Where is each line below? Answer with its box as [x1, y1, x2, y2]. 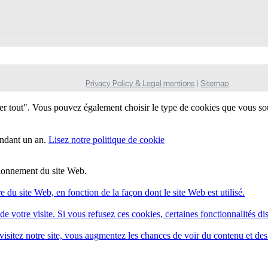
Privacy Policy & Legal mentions [86, 78, 195, 88]
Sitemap [200, 78, 230, 88]
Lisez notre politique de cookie [48, 134, 165, 145]
